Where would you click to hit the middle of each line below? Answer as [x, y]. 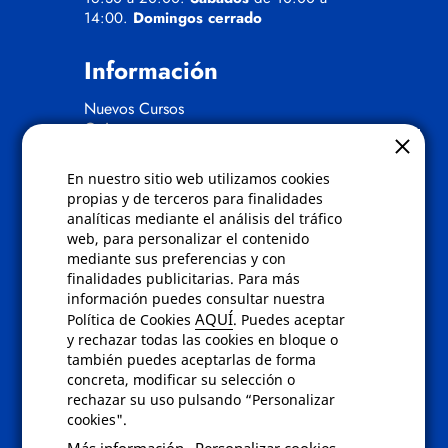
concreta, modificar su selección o [181, 379]
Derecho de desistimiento [169, 319]
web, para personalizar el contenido [188, 238]
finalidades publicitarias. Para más [184, 278]
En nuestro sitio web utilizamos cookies [199, 178]
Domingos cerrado [197, 18]
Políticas [130, 201]
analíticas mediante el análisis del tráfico [205, 218]
